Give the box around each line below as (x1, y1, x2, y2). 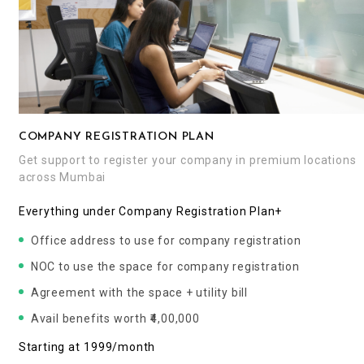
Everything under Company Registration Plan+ (18, 204, 283, 218)
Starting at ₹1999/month (18, 340, 156, 353)
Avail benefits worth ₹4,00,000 (30, 311, 200, 325)
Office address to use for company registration (30, 233, 301, 247)
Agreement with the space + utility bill (30, 285, 249, 299)
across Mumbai (18, 170, 106, 184)
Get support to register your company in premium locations (18, 153, 357, 167)
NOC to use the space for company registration (30, 259, 300, 273)
